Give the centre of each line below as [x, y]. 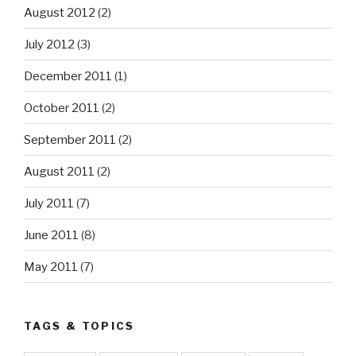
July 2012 [49, 44]
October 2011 [62, 108]
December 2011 [68, 76]
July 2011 [49, 203]
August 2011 [59, 171]
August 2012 [60, 12]
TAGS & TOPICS [79, 326]
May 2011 [51, 267]
